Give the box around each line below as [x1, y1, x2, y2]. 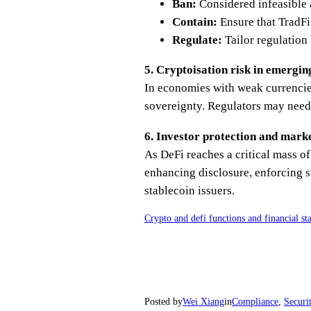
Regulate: [172, 33, 222, 47]
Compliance [232, 296, 278, 308]
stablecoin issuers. [144, 183, 235, 197]
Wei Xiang [183, 296, 224, 308]
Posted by [144, 296, 183, 308]
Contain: [172, 15, 217, 29]
